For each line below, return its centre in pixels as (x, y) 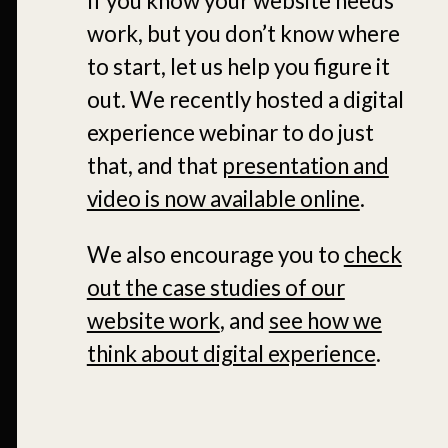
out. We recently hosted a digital (245, 100)
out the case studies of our (215, 287)
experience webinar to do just (230, 133)
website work (153, 320)
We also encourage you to (215, 254)
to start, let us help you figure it (238, 67)
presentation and (305, 166)
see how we (325, 320)
